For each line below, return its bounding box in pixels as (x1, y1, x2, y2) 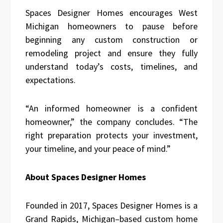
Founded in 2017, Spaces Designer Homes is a (25, 200, 198, 212)
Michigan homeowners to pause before (25, 20, 198, 32)
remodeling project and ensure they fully (25, 47, 198, 59)
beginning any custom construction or (25, 34, 198, 46)
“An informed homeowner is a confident (25, 103, 198, 114)
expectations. (25, 74, 76, 86)
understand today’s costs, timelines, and (25, 61, 198, 73)
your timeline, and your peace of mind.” (25, 143, 171, 155)
